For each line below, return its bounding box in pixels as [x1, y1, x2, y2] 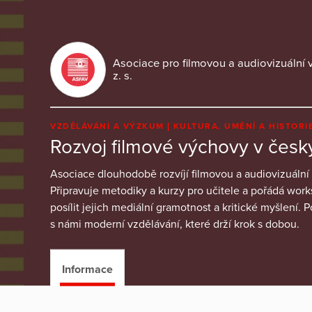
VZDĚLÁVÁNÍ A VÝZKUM [50, 120, 167, 131]
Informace [62, 262, 113, 276]
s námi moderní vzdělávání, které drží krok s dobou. [50, 217, 299, 231]
